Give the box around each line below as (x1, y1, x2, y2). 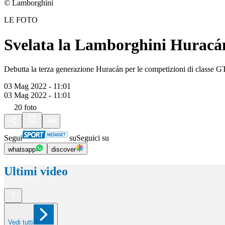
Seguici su (76, 134, 109, 143)
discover (51, 146, 76, 154)
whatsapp (8, 146, 36, 154)
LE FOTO (4, 16, 38, 25)
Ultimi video (4, 165, 68, 178)
